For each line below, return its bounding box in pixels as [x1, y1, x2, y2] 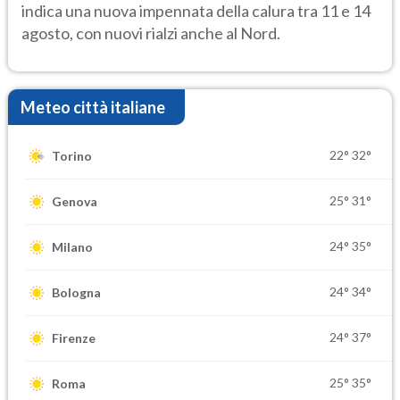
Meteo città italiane [21, 96, 165, 117]
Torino [52, 148, 92, 164]
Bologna [52, 285, 101, 301]
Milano [52, 239, 93, 255]
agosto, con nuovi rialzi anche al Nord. [21, 22, 280, 43]
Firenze [52, 330, 96, 346]
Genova [52, 194, 97, 210]
